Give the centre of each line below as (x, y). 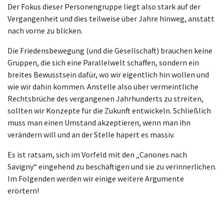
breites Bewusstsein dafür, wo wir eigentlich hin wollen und (108, 75)
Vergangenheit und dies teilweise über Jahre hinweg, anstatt (111, 19)
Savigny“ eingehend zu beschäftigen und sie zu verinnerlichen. (112, 167)
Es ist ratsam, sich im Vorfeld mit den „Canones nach (97, 155)
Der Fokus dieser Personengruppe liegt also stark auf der (104, 7)
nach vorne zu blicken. (45, 31)
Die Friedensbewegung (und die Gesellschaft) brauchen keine (110, 51)
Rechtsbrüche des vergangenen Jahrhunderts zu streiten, (105, 99)
